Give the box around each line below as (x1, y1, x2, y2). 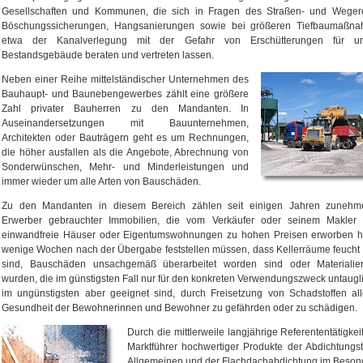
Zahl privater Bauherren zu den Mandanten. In (2, 102, 249, 114)
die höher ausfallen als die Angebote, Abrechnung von (2, 146, 249, 158)
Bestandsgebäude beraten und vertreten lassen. (2, 49, 214, 61)
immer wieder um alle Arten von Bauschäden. (2, 175, 201, 187)
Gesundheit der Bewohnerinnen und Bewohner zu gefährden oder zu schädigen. (2, 301, 357, 314)
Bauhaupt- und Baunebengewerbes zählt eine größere (2, 88, 249, 100)
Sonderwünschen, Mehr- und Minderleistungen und (2, 160, 249, 173)
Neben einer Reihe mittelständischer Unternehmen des (2, 73, 249, 85)
